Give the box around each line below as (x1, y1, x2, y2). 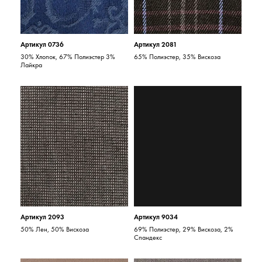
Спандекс (134, 233, 162, 242)
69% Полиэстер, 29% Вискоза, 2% (134, 225, 233, 234)
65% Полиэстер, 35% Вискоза (134, 52, 220, 61)
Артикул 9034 (134, 212, 178, 222)
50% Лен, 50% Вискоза (20, 225, 89, 234)
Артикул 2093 (20, 212, 65, 222)
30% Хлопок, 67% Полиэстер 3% (20, 52, 116, 61)
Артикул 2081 (134, 40, 177, 49)
